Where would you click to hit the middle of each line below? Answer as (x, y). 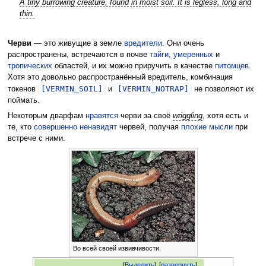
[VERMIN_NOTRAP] (153, 89)
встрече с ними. (36, 138)
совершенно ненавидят (75, 127)
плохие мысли (207, 127)
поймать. (23, 101)
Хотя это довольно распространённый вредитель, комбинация (120, 77)
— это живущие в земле (77, 44)
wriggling (187, 115)
